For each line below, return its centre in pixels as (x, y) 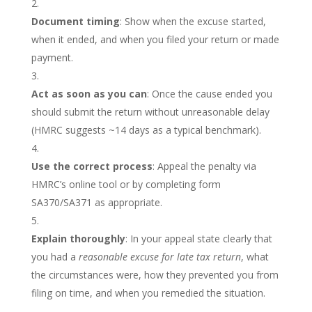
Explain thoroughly (78, 239)
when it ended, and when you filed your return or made (155, 40)
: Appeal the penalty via (204, 166)
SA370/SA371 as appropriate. (96, 203)
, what (255, 257)
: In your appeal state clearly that (198, 239)
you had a (55, 257)
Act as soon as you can (89, 94)
